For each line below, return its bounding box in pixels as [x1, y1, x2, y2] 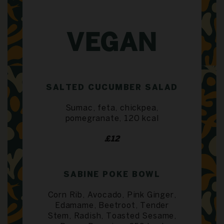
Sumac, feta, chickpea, [65, 104, 159, 112]
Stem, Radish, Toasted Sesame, [47, 212, 177, 220]
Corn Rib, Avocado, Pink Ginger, [47, 191, 176, 199]
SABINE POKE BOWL [63, 170, 160, 178]
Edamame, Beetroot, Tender [54, 201, 169, 209]
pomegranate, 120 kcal [65, 114, 159, 122]
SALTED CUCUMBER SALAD [46, 83, 178, 91]
